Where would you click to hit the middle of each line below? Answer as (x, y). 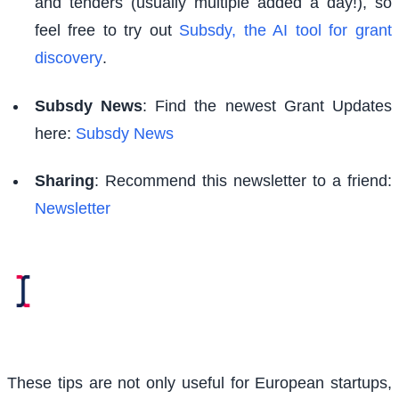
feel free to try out (107, 31)
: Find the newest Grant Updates (267, 106)
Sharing (64, 181)
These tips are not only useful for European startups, (199, 383)
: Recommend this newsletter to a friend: (243, 181)
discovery (68, 58)
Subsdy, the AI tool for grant (285, 31)
